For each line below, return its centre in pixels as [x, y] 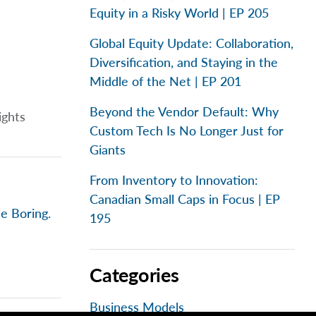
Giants [108, 150]
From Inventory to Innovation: [174, 180]
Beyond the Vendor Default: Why [184, 111]
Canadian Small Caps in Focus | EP [185, 199]
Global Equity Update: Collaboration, [192, 43]
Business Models [137, 307]
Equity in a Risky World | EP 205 [179, 13]
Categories [134, 275]
